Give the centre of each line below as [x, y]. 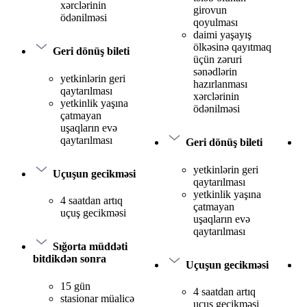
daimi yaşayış [222, 34]
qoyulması [216, 22]
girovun [210, 10]
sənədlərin [215, 71]
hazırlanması [220, 84]
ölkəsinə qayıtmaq [232, 47]
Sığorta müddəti [90, 247]
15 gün [75, 286]
